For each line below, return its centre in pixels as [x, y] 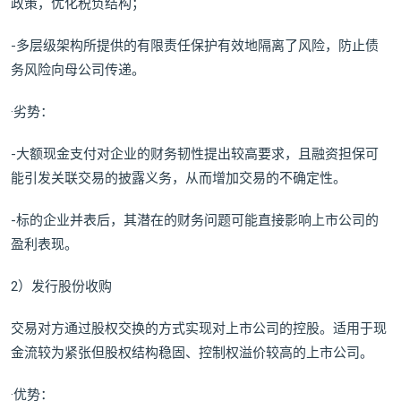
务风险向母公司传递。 [78, 70]
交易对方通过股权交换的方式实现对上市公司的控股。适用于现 [199, 329]
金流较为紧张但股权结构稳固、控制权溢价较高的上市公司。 [192, 353]
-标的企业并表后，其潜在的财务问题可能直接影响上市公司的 [195, 221]
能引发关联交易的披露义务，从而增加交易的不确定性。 [179, 179]
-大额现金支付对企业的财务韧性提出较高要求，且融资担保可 [195, 154]
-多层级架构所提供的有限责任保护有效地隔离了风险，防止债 [195, 46]
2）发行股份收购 [61, 287]
